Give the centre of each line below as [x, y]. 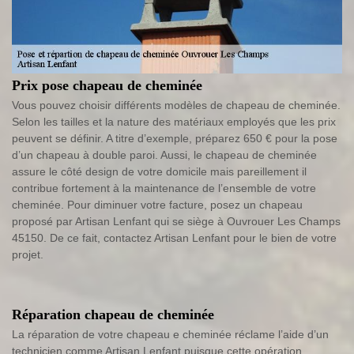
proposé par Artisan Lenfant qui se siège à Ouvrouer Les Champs [176, 222]
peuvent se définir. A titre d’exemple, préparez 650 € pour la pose [175, 139]
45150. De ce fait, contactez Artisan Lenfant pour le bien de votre [174, 238]
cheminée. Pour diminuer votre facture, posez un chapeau [157, 205]
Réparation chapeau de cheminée [113, 315]
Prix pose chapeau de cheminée [107, 86]
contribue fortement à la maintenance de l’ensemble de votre [164, 188]
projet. [28, 255]
